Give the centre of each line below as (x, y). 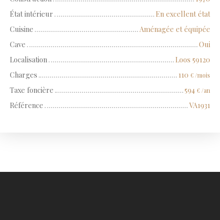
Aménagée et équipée (175, 29)
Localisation (28, 60)
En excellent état (183, 14)
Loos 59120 (193, 60)
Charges (24, 75)
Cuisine (22, 29)
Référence (27, 105)
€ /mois (200, 75)
